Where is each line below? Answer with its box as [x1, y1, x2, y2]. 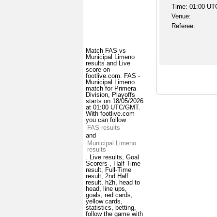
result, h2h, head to [86, 179, 140, 186]
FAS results [87, 124, 120, 132]
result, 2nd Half [86, 172, 128, 180]
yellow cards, [86, 198, 123, 205]
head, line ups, [86, 185, 127, 193]
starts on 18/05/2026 [86, 97, 143, 105]
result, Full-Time [86, 166, 131, 174]
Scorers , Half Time [86, 160, 140, 168]
